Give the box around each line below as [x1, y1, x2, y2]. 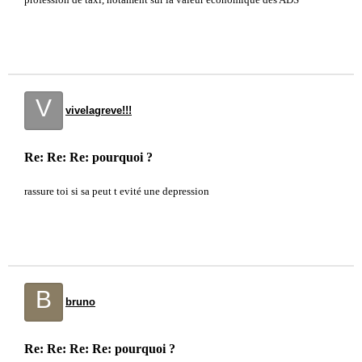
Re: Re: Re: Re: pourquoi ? [24, 342, 175, 356]
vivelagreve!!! [65, 104, 132, 116]
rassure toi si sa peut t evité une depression [24, 185, 209, 197]
